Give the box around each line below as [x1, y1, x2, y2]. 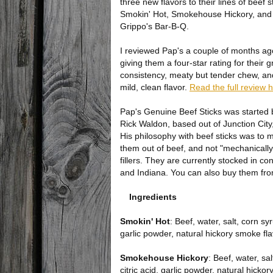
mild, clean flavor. [120, 82, 190, 92]
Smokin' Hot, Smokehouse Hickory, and [120, 9, 272, 19]
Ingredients [129, 192, 177, 202]
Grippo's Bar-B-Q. [120, 21, 189, 31]
